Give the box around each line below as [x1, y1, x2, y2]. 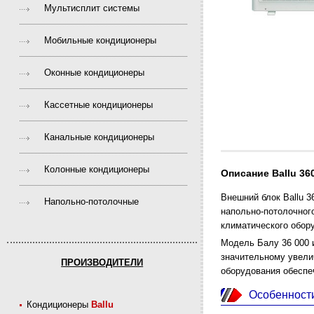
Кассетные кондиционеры [44, 100, 153, 110]
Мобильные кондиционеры [44, 35, 157, 46]
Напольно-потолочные [44, 196, 139, 207]
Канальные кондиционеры [44, 132, 155, 142]
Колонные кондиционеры [44, 164, 150, 175]
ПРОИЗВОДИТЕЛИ [61, 257, 144, 268]
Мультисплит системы [44, 3, 140, 13]
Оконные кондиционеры [44, 67, 145, 78]
